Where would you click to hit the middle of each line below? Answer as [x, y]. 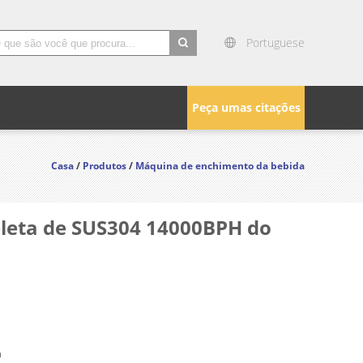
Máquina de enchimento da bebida [220, 166]
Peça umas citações [246, 107]
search [188, 66]
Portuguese [275, 43]
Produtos [105, 166]
